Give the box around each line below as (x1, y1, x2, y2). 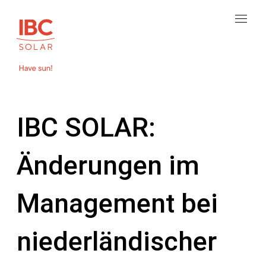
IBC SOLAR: (17, 112, 156, 144)
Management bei (17, 188, 218, 220)
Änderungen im (17, 150, 199, 182)
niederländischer (17, 226, 217, 258)
